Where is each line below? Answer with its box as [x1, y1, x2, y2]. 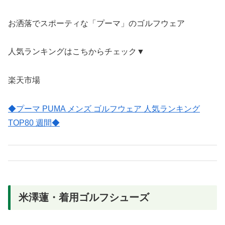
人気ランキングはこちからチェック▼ [8, 47, 145, 56]
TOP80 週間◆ [8, 118, 60, 127]
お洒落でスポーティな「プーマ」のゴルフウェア [8, 19, 185, 28]
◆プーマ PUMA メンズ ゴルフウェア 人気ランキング [8, 104, 200, 113]
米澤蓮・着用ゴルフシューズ [19, 191, 149, 203]
